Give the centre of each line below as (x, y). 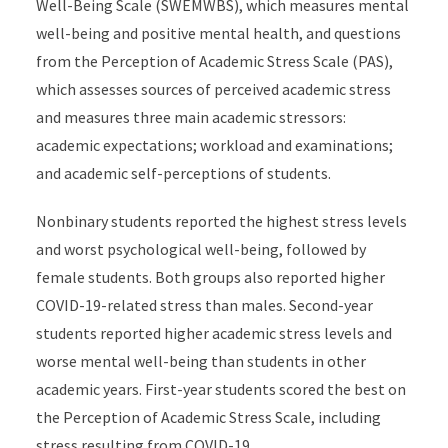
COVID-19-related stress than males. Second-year (204, 305)
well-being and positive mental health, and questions (218, 33)
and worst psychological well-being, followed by (200, 249)
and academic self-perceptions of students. (183, 173)
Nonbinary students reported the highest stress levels (221, 221)
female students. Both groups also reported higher (210, 277)
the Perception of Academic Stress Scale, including (208, 417)
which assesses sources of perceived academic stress (213, 89)
